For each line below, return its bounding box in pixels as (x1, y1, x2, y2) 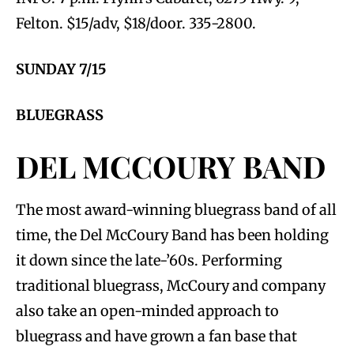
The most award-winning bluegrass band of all (16, 200, 337, 219)
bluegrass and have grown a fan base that (16, 326, 297, 345)
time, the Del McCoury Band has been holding (16, 225, 329, 244)
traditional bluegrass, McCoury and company (16, 276, 326, 295)
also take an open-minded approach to (16, 301, 279, 320)
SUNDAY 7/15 (16, 59, 107, 78)
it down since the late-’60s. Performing (16, 250, 282, 269)
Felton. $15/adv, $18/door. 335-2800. (16, 13, 256, 32)
